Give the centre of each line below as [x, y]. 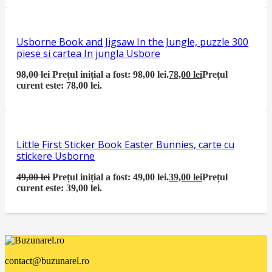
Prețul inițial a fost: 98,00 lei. [111, 74]
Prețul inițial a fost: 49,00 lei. [111, 177]
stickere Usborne [56, 156]
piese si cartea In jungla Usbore [89, 53]
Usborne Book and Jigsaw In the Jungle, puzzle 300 [133, 42]
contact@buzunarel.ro [47, 260]
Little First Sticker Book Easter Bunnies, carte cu [126, 144]
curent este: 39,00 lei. [59, 188]
